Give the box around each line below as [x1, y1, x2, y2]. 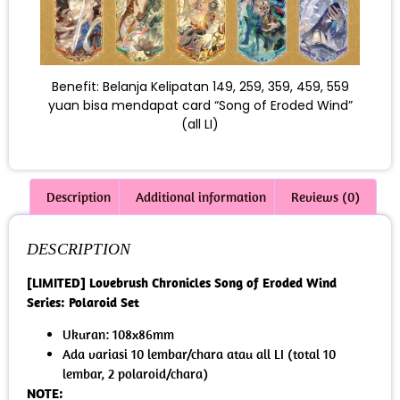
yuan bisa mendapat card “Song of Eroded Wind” [47, 96, 353, 115]
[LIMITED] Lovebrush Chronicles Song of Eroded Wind [27, 273, 337, 291]
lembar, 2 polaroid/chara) [62, 365, 208, 382]
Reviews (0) [291, 187, 360, 205]
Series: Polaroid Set [27, 293, 139, 311]
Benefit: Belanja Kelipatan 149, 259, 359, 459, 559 [51, 78, 349, 96]
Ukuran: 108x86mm [62, 326, 174, 343]
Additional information [136, 187, 266, 205]
